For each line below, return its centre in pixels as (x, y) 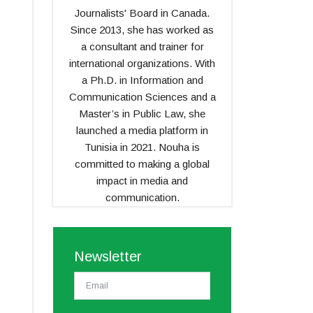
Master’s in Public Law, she (142, 113)
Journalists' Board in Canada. (142, 13)
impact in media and (142, 180)
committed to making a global (142, 163)
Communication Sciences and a (142, 96)
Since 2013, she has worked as (142, 29)
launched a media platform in (142, 130)
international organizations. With (142, 63)
